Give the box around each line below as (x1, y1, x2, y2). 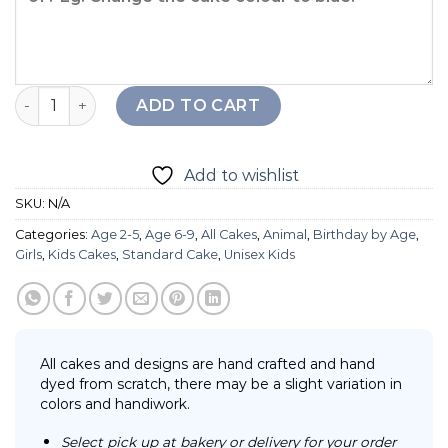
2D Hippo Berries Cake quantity (14, 86, 253, 105)
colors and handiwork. (40, 394, 190, 413)
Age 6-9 (145, 226, 195, 242)
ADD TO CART (136, 95, 261, 115)
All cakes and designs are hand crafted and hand (40, 354, 375, 373)
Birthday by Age (313, 226, 416, 242)
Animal (263, 226, 307, 242)
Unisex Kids (224, 246, 295, 262)
